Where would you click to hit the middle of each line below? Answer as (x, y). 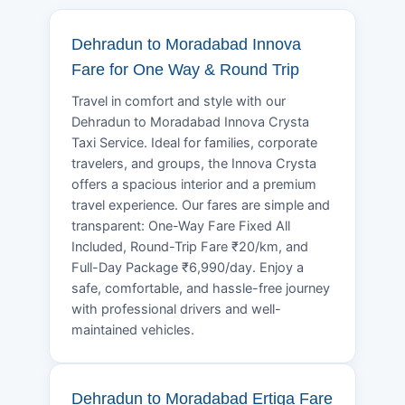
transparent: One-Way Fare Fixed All (181, 226)
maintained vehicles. (133, 330)
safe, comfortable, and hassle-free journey (201, 288)
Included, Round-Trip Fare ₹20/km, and (190, 246)
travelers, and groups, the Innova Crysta (194, 163)
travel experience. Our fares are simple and (201, 205)
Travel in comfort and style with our (179, 101)
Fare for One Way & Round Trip (185, 69)
